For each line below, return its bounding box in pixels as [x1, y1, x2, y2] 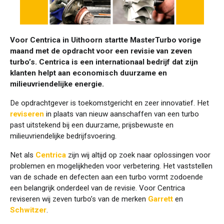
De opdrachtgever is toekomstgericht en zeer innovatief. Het [10, 98, 209, 107]
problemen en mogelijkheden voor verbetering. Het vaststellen [10, 161, 212, 170]
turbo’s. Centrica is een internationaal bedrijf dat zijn [10, 57, 198, 66]
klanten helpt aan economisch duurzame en [10, 68, 167, 77]
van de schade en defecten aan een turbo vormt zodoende [10, 172, 203, 181]
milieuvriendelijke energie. [10, 79, 104, 88]
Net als [10, 150, 35, 159]
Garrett [148, 194, 173, 203]
